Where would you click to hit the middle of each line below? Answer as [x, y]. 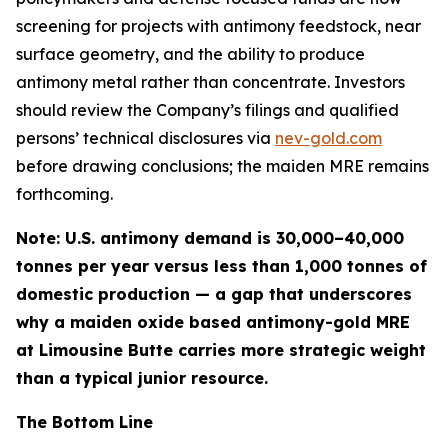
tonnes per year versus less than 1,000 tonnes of [221, 266]
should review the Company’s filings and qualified [207, 110]
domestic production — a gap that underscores [214, 294]
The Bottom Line [84, 422]
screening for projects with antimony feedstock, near [218, 26]
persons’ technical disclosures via [145, 138]
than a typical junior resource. [142, 378]
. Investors [366, 82]
